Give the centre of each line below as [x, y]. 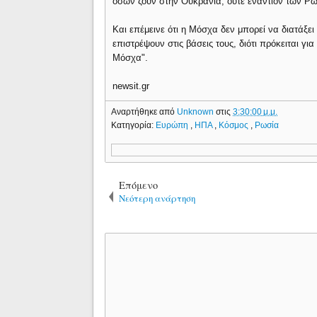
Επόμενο [139, 185]
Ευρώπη [173, 125]
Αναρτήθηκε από [144, 111]
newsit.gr [131, 86]
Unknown [197, 111]
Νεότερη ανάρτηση [157, 198]
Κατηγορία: [134, 125]
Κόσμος [235, 125]
